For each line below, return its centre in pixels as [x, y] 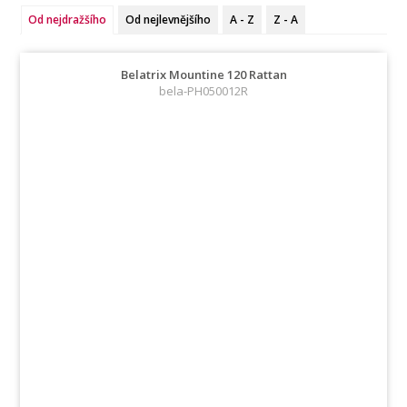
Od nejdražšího [68, 20]
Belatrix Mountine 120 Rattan [203, 74]
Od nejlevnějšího [169, 20]
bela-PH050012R [203, 91]
